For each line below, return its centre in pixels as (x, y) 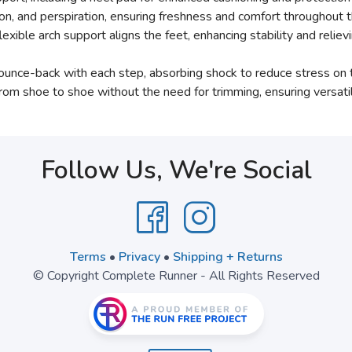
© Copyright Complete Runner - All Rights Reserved (176, 276)
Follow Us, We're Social (176, 170)
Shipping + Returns (227, 257)
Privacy (139, 257)
